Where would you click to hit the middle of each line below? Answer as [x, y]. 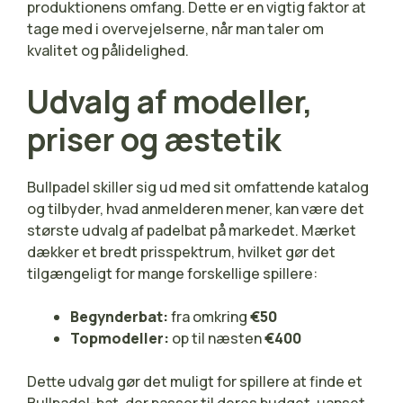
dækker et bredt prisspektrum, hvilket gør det [181, 251]
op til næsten [217, 338]
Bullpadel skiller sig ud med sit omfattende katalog [198, 187]
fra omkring [209, 316]
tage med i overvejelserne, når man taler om [175, 28]
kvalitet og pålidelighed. [108, 50]
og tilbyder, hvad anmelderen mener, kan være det [196, 208]
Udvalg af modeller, [170, 101]
